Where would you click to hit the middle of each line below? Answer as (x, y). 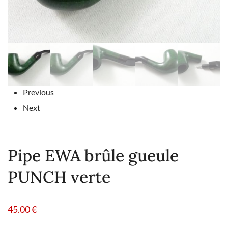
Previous (38, 92)
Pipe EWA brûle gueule (93, 155)
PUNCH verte (59, 177)
